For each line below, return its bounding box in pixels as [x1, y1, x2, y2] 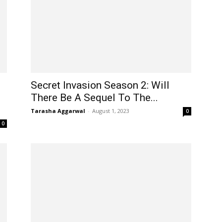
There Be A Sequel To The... [31, 92, 158, 104]
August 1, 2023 [92, 107, 129, 114]
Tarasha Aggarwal [31, 107, 85, 114]
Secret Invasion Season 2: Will [31, 79, 169, 91]
